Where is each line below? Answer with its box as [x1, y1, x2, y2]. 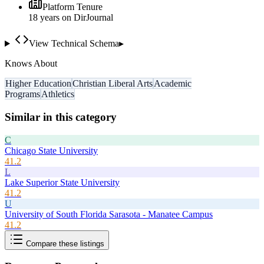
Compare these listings [24, 239, 104, 248]
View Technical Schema [28, 38, 119, 49]
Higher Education [5, 78, 71, 89]
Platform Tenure [42, 2, 103, 12]
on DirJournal [60, 12, 113, 23]
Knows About [5, 58, 57, 69]
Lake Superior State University [5, 177, 120, 187]
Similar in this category [5, 110, 117, 123]
